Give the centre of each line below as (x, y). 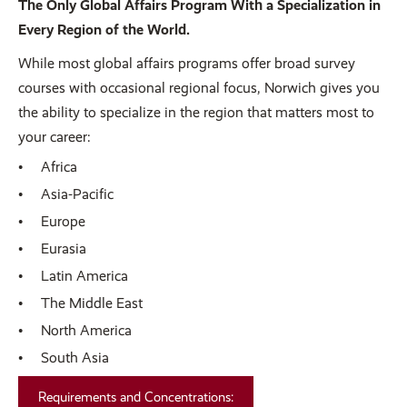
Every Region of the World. (104, 30)
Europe (63, 222)
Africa (59, 167)
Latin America (84, 276)
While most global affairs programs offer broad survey (187, 64)
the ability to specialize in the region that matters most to (196, 113)
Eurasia (64, 249)
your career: (55, 137)
